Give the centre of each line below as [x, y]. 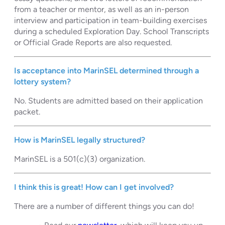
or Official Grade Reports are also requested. [93, 42]
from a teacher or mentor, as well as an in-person [101, 9]
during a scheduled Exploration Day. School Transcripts [111, 31]
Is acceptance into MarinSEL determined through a [106, 70]
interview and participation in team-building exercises [110, 20]
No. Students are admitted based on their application [108, 100]
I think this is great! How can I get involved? [94, 187]
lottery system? [42, 81]
